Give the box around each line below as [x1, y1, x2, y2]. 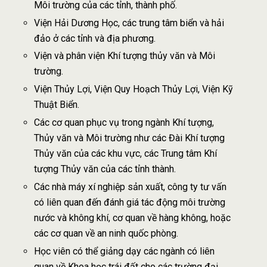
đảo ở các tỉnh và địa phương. [33, 32, 156, 44]
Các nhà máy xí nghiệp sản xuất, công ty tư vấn [33, 181, 226, 193]
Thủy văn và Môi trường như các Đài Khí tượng [33, 132, 225, 144]
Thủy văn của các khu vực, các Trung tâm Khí [33, 148, 217, 160]
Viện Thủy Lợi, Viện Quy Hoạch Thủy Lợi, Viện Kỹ [33, 83, 233, 95]
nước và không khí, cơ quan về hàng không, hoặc [33, 212, 231, 224]
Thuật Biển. [33, 99, 79, 111]
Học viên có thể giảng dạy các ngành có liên [33, 246, 215, 257]
